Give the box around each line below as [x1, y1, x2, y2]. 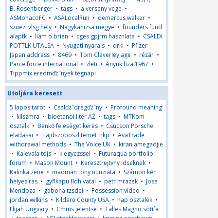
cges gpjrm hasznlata [76, 32, 135, 40]
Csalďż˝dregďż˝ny [54, 103, 102, 111]
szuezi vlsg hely [10, 23, 52, 31]
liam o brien [35, 32, 68, 40]
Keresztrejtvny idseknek [81, 159, 145, 167]
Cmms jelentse [56, 205, 97, 213]
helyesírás [10, 177, 37, 185]
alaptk [10, 32, 27, 40]
